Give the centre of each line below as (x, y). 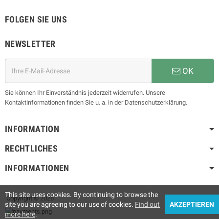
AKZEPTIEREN (192, 204)
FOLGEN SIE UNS (36, 20)
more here (20, 214)
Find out (147, 204)
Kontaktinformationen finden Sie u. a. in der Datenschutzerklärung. (96, 103)
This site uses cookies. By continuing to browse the (81, 195)
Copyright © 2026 (29, 198)
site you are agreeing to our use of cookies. (70, 204)
